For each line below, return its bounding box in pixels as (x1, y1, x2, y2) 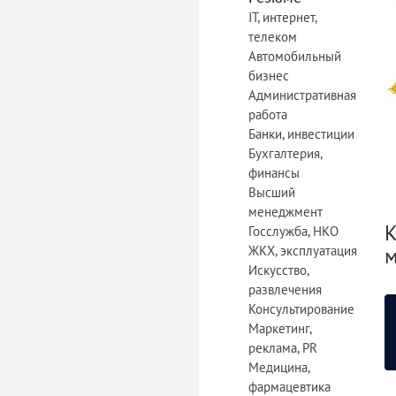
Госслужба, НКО (248, 223, 339, 240)
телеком (248, 28, 297, 45)
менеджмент (248, 203, 323, 220)
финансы (248, 164, 300, 181)
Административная (248, 87, 356, 103)
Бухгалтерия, (248, 145, 322, 162)
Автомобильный (248, 48, 341, 65)
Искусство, (248, 262, 308, 278)
